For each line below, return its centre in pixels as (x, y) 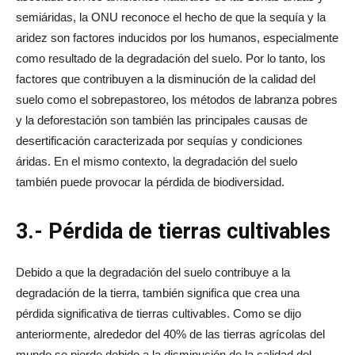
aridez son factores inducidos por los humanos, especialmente (177, 37)
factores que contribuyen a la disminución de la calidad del (166, 78)
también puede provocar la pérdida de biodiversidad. (150, 181)
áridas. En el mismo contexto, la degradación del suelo (157, 161)
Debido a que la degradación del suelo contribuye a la (153, 272)
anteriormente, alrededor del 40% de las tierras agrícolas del (170, 334)
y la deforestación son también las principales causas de (162, 120)
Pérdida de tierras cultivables (189, 231)
